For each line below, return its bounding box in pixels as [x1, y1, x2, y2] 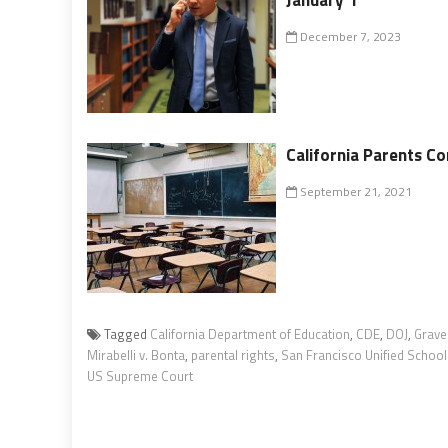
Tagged [104, 323, 150, 344]
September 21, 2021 [297, 181, 413, 201]
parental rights [191, 344, 275, 365]
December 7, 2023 [297, 26, 402, 46]
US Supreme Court [87, 365, 193, 386]
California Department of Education [150, 323, 350, 344]
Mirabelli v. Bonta [87, 344, 185, 365]
